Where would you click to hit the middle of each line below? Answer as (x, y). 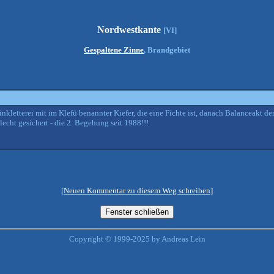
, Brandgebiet (167, 50)
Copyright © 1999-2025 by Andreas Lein (137, 239)
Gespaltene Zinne (114, 50)
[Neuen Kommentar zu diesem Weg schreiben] (137, 191)
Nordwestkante (130, 30)
